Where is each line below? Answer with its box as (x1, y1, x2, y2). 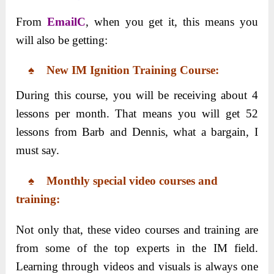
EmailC (46, 15, 86, 28)
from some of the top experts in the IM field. (16, 241, 258, 254)
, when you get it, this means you (85, 15, 258, 28)
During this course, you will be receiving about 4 (16, 88, 258, 102)
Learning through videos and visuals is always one (16, 259, 258, 273)
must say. (16, 143, 60, 157)
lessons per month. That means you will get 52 (16, 106, 258, 120)
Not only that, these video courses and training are (16, 223, 258, 236)
